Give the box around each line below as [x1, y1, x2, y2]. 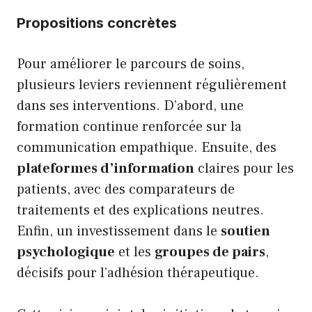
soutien [221, 221, 270, 240]
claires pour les [194, 159, 294, 178]
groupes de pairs [155, 242, 265, 261]
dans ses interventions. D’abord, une [17, 96, 244, 115]
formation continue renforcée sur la [17, 117, 242, 136]
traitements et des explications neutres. [17, 201, 264, 219]
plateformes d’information [17, 159, 194, 178]
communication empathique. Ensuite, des [17, 138, 276, 157]
